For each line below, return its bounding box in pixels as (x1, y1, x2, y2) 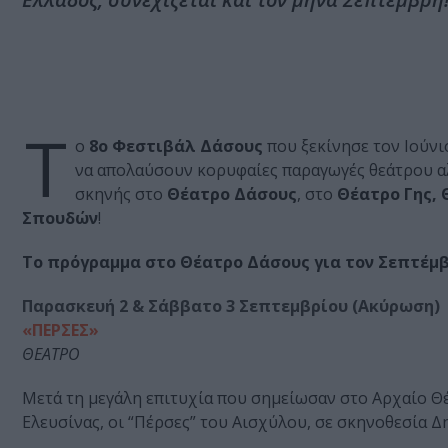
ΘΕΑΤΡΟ (22, 343, 80, 366)
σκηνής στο (75, 183, 163, 206)
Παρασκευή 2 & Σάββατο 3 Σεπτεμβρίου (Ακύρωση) (22, 295, 440, 318)
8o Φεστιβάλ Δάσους (89, 135, 263, 158)
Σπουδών (22, 207, 98, 230)
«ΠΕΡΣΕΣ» (22, 319, 103, 342)
